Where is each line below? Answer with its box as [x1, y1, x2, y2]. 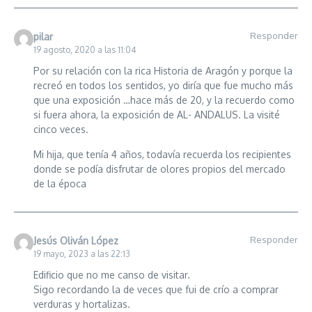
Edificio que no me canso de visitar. [33, 268, 190, 281]
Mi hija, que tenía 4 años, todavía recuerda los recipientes [33, 148, 291, 160]
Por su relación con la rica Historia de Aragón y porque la [33, 64, 292, 77]
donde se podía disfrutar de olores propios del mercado [33, 162, 286, 175]
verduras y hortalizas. [33, 297, 130, 310]
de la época [33, 177, 86, 189]
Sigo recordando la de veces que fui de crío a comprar [33, 283, 279, 295]
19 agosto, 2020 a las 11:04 [33, 44, 136, 55]
